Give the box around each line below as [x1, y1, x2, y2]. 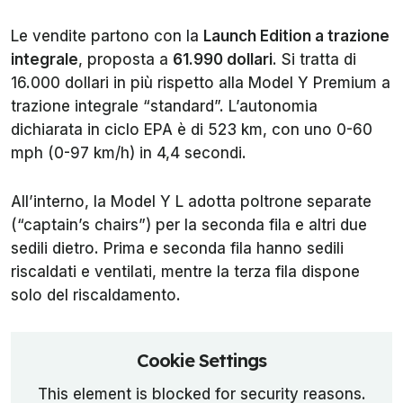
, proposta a [78, 50, 173, 69]
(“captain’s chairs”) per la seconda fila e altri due [11, 216, 367, 235]
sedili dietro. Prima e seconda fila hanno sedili [11, 239, 344, 258]
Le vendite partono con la [11, 27, 203, 46]
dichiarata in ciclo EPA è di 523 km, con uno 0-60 [11, 121, 372, 139]
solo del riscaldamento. [11, 286, 185, 305]
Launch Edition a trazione [203, 27, 390, 46]
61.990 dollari [173, 50, 273, 69]
